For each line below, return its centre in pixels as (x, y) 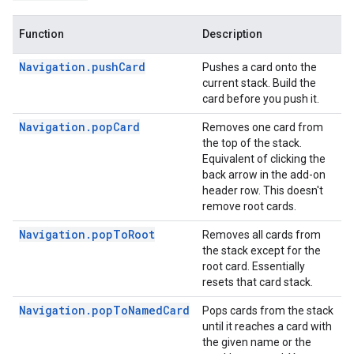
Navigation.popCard (79, 127)
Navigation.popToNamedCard (104, 311)
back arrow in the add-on (264, 175)
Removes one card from (263, 128)
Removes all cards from (262, 235)
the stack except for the (262, 251)
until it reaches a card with (267, 327)
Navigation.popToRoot (87, 235)
